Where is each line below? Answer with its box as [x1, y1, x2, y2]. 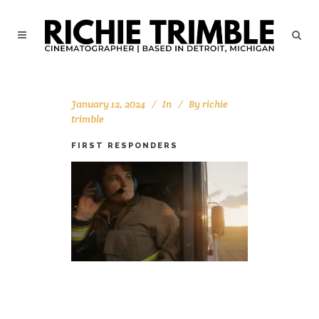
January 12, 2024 [71, 98, 145, 110]
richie [202, 98, 228, 110]
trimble [71, 113, 104, 125]
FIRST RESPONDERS [71, 141, 178, 150]
